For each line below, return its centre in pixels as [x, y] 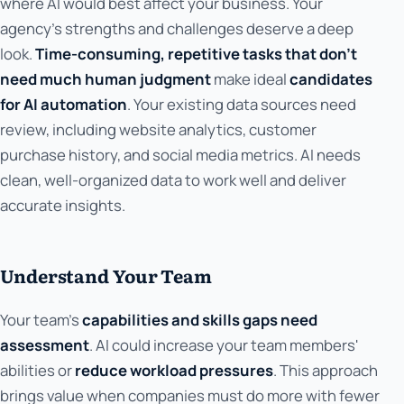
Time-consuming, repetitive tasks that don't [196, 53]
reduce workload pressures [174, 370]
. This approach [326, 370]
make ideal [250, 78]
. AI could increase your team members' [224, 344]
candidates [331, 78]
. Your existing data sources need [242, 104]
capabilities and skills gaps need [200, 319]
